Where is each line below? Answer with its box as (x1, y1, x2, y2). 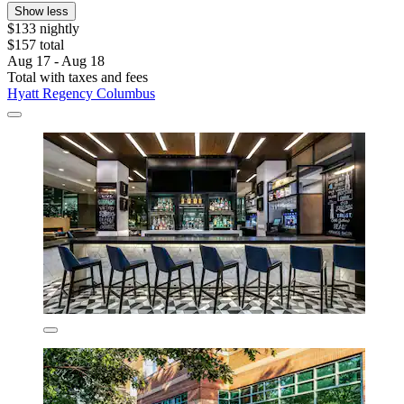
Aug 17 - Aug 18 (7, 53, 105, 69)
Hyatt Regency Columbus (7, 86, 155, 102)
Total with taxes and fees (7, 69, 148, 86)
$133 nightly (7, 21, 79, 37)
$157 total (7, 37, 64, 53)
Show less (14, 5, 69, 19)
